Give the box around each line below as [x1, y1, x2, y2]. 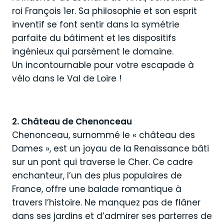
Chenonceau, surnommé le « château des [12, 129, 195, 141]
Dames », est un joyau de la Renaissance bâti [12, 142, 209, 154]
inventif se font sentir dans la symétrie [12, 18, 179, 30]
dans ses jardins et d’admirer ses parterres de [12, 210, 212, 222]
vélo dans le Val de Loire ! [12, 72, 121, 84]
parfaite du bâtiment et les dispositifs [12, 32, 176, 44]
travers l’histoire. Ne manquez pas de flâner [12, 196, 200, 208]
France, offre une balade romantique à [12, 183, 181, 195]
